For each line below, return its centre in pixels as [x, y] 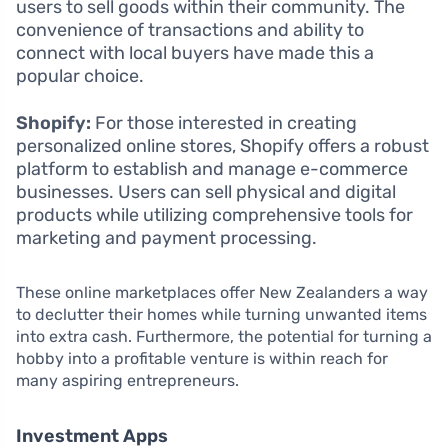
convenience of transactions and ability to [190, 29]
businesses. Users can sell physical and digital [206, 191]
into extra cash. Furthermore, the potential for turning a [224, 336]
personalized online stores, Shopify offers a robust [222, 145]
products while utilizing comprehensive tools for [214, 214]
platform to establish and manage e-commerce [212, 168]
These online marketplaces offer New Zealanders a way [222, 292]
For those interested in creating [224, 122]
